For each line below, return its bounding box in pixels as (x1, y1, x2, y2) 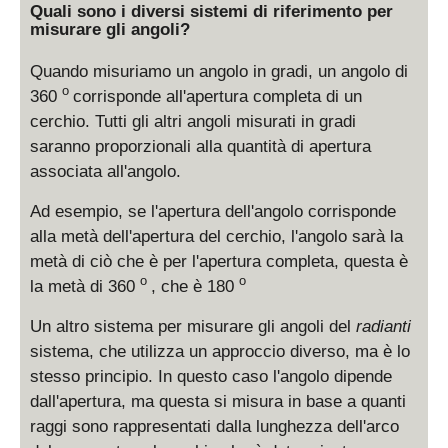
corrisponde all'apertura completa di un (73, 87, 362, 106)
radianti (356, 317, 411, 336)
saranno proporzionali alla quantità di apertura (30, 137, 371, 156)
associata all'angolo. (30, 162, 181, 181)
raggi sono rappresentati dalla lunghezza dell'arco (30, 417, 399, 436)
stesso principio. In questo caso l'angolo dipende (30, 367, 392, 386)
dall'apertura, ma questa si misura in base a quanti (30, 392, 406, 411)
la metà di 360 (30, 277, 140, 296)
